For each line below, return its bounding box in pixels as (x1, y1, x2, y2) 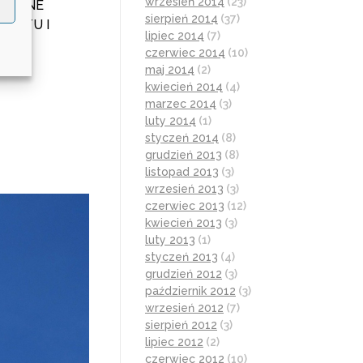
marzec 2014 (145, 96, 216, 110)
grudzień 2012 (145, 267, 222, 280)
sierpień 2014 (145, 11, 218, 25)
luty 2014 (145, 113, 196, 127)
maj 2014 (145, 62, 194, 76)
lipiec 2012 (145, 335, 203, 348)
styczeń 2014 (145, 130, 219, 144)
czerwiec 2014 (145, 45, 225, 59)
